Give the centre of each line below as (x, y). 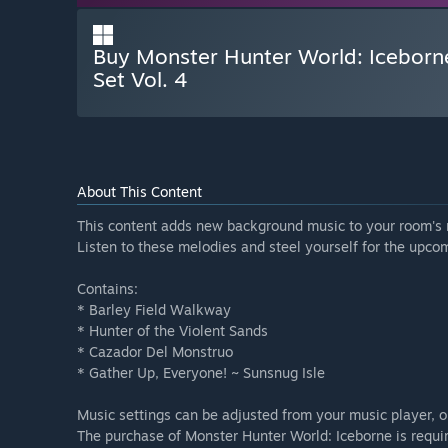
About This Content (139, 192)
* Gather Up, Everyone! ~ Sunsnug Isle (201, 373)
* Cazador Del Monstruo (155, 352)
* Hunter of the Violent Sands (172, 331)
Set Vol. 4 (140, 79)
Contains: (107, 289)
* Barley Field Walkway (154, 310)
